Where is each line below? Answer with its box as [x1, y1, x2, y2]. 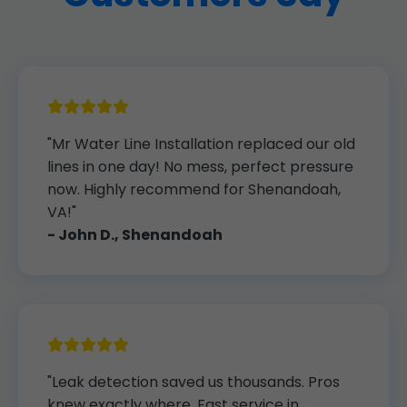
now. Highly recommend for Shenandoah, [47, 179, 341, 200]
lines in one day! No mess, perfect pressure [47, 156, 353, 177]
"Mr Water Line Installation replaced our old [47, 134, 355, 154]
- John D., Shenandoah [47, 224, 223, 245]
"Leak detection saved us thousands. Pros [47, 372, 340, 392]
